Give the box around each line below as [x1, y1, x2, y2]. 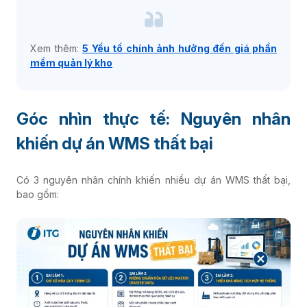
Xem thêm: [30, 42, 82, 55]
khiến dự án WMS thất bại [16, 134, 213, 154]
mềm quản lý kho [30, 57, 112, 69]
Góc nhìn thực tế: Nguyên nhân [16, 109, 291, 130]
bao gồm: [16, 188, 59, 201]
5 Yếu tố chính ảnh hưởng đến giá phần [82, 42, 277, 55]
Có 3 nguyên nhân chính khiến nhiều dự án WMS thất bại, [16, 174, 291, 186]
